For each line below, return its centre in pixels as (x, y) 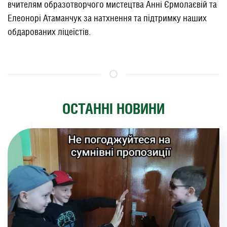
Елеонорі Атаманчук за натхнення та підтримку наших (107, 18)
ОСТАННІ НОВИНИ (113, 108)
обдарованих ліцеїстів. (49, 32)
